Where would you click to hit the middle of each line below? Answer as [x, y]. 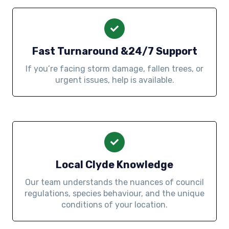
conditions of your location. [114, 204]
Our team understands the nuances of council [114, 182]
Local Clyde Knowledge [114, 164]
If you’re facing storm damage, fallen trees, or [114, 68]
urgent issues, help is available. [114, 80]
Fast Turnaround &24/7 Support [114, 51]
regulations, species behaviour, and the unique [114, 193]
